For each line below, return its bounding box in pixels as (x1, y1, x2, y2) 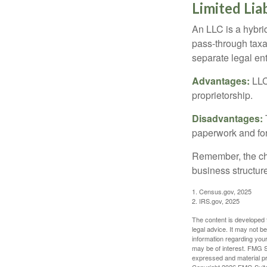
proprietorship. (192, 88, 253, 102)
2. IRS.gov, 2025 (192, 196, 240, 206)
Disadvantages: (192, 111, 263, 125)
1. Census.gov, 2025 (192, 187, 252, 196)
